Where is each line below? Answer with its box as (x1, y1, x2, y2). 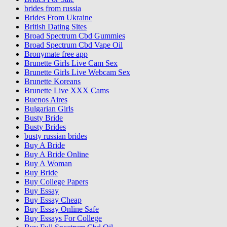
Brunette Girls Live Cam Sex (24, 59, 118, 68)
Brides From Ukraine (24, 13, 92, 22)
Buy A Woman (24, 159, 72, 168)
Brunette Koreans (24, 77, 81, 86)
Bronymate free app (24, 50, 88, 59)
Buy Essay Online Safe (24, 205, 99, 214)
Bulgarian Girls (24, 104, 73, 113)
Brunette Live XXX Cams (24, 86, 109, 95)
